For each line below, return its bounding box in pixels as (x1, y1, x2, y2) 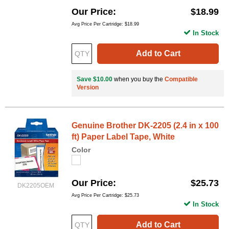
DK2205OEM (17, 181, 54, 189)
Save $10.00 (77, 75, 112, 83)
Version (77, 83, 99, 91)
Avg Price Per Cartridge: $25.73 (72, 193, 139, 198)
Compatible (165, 75, 198, 83)
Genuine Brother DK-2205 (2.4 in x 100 (72, 121, 219, 130)
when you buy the (112, 75, 165, 83)
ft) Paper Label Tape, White (72, 132, 175, 141)
